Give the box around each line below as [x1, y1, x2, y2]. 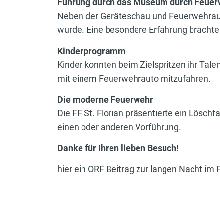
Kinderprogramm [57, 45, 126, 56]
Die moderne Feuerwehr [57, 94, 153, 105]
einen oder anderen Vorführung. [57, 121, 181, 132]
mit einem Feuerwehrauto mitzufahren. [57, 73, 211, 83]
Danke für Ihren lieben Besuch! [57, 142, 179, 153]
